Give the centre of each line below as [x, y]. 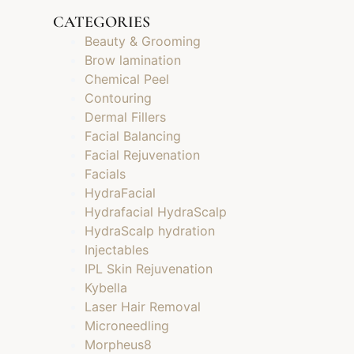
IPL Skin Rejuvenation [149, 269]
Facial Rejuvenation [143, 155]
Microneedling [127, 326]
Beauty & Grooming [143, 41]
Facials [105, 174]
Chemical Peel [127, 79]
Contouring [119, 98]
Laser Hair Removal [143, 307]
